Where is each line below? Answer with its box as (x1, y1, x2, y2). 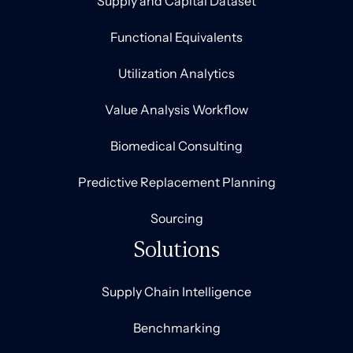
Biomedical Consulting (110, 138, 243, 154)
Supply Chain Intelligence (102, 284, 251, 300)
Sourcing (150, 210, 203, 227)
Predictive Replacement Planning (77, 174, 276, 191)
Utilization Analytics (118, 65, 235, 82)
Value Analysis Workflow (105, 102, 248, 118)
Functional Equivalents (110, 29, 243, 46)
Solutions (132, 236, 221, 263)
